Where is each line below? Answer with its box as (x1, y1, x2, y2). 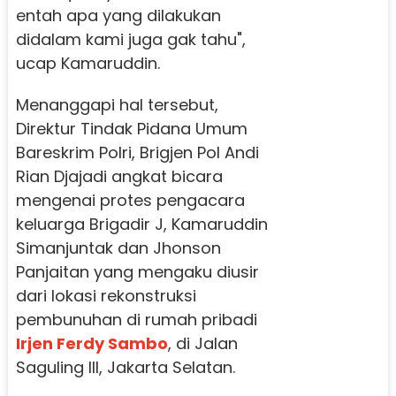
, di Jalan (167, 332, 238, 355)
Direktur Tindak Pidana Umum (15, 118, 247, 141)
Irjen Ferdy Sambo (15, 332, 168, 355)
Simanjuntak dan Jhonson (15, 237, 221, 260)
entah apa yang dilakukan (15, 4, 221, 27)
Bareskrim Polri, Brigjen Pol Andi (15, 141, 259, 164)
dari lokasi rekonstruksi (15, 285, 196, 308)
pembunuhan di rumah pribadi (15, 308, 257, 331)
